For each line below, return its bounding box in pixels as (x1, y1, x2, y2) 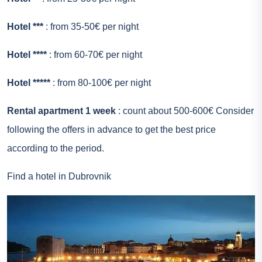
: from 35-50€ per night (43, 22, 139, 32)
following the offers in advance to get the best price (7, 125, 216, 135)
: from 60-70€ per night (47, 50, 142, 60)
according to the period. (7, 143, 104, 154)
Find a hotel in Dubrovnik (7, 171, 111, 182)
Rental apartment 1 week (7, 106, 116, 116)
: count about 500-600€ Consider (116, 106, 254, 116)
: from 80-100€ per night (50, 78, 151, 88)
